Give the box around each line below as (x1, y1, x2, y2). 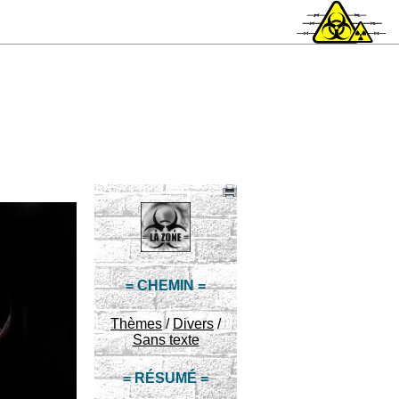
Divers (173, 316, 214, 331)
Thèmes (110, 316, 162, 331)
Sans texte (132, 332, 199, 347)
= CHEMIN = (126, 278, 206, 293)
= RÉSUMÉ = (123, 370, 208, 386)
